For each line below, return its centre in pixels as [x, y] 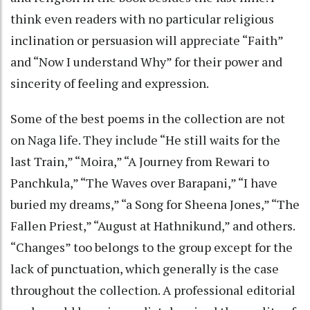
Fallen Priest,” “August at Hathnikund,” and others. [153, 225]
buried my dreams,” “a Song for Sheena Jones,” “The [155, 204]
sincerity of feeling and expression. [111, 83]
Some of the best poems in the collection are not [148, 118]
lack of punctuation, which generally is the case [145, 268]
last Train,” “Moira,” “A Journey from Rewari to [140, 161]
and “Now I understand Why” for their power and [146, 61]
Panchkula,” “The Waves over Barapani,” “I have [144, 182]
